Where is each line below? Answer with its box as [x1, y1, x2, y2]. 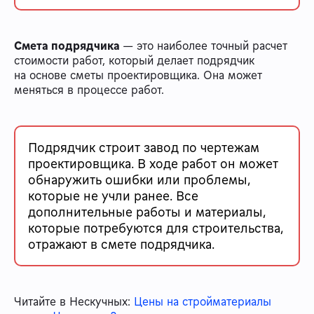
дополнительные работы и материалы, [28, 203, 266, 221]
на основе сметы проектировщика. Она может [14, 67, 262, 83]
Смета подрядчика [14, 38, 123, 54]
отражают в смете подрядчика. [28, 235, 214, 253]
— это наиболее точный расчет [123, 38, 287, 54]
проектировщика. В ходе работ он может [28, 155, 278, 172]
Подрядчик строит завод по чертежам [28, 139, 259, 156]
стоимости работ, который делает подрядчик [14, 53, 254, 69]
